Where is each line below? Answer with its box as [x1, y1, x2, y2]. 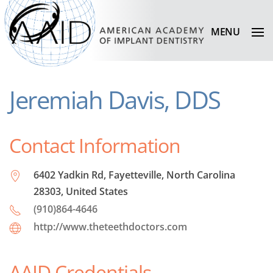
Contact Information [9, 132, 180, 158]
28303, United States [34, 185, 128, 198]
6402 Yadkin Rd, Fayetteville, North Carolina [34, 168, 235, 182]
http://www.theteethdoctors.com [34, 220, 187, 233]
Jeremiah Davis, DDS [9, 83, 221, 116]
